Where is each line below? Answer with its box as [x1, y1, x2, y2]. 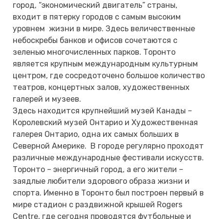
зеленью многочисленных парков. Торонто [13, 47, 176, 57]
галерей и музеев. [13, 94, 82, 104]
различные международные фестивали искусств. [13, 153, 204, 162]
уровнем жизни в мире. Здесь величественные [13, 23, 196, 33]
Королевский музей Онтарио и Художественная [13, 117, 198, 127]
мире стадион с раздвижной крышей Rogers [13, 199, 183, 209]
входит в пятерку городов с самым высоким [13, 12, 181, 22]
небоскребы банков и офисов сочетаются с [13, 35, 178, 45]
